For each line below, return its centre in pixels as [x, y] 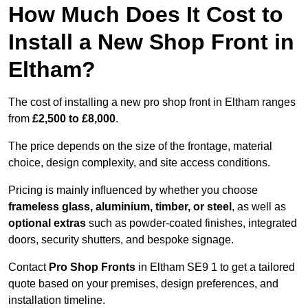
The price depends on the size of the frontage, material [140, 146]
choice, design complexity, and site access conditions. [139, 163]
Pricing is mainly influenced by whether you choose [133, 190]
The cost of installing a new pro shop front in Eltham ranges [152, 102]
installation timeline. [57, 300]
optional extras [47, 223]
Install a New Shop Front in [151, 42]
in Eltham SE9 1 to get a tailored [215, 267]
